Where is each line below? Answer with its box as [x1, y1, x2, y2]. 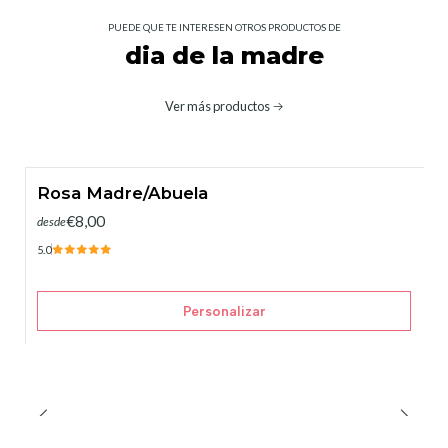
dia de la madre [124, 41, 324, 70]
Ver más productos [164, 98, 270, 114]
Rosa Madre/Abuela [37, 183, 208, 203]
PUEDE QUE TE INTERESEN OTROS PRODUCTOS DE [107, 22, 341, 33]
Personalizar [182, 302, 266, 319]
